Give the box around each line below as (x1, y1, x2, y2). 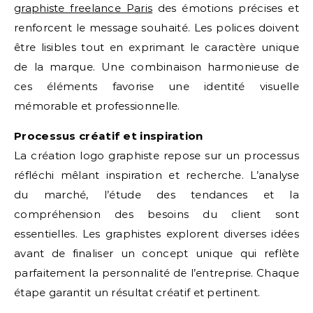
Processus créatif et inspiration (14, 129, 203, 143)
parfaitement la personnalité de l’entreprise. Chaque (14, 266, 299, 279)
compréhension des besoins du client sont (14, 208, 299, 221)
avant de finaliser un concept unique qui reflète (14, 247, 299, 260)
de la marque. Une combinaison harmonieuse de (14, 60, 299, 73)
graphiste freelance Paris (14, 1, 153, 15)
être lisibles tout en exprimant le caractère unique (14, 41, 299, 54)
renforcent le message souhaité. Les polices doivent (14, 21, 299, 34)
